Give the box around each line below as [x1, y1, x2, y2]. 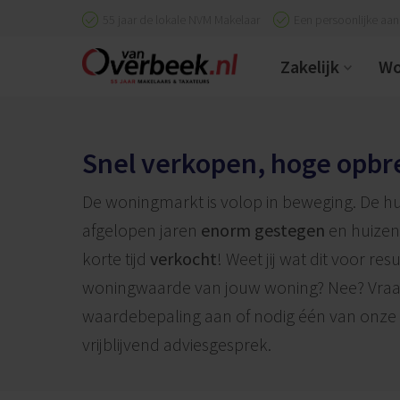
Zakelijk [280, 54, 340, 78]
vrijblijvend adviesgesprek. [82, 333, 271, 355]
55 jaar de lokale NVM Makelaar [103, 11, 260, 28]
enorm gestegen [201, 219, 325, 241]
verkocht [150, 247, 217, 270]
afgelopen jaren [82, 219, 201, 241]
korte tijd [82, 247, 150, 270]
